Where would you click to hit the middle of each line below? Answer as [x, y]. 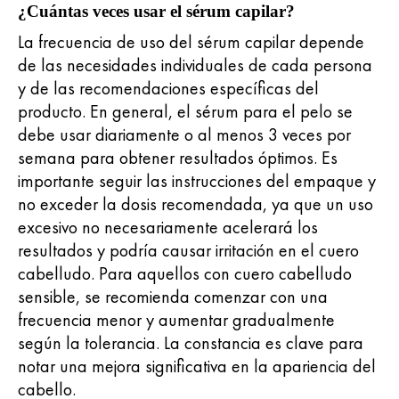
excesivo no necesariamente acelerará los [168, 227]
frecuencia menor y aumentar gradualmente [176, 319]
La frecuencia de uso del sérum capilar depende [191, 41]
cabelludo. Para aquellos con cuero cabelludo [185, 273]
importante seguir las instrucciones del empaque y [197, 180]
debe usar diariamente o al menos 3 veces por [184, 134]
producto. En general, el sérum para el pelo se [185, 111]
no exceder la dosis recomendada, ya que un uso [195, 204]
